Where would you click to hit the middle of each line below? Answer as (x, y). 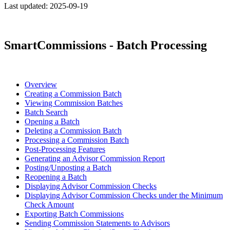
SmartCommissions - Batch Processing (106, 45)
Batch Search (46, 112)
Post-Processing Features (65, 149)
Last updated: (27, 6)
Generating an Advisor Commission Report (95, 158)
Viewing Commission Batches (74, 103)
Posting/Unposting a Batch (68, 167)
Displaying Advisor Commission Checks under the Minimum (124, 195)
